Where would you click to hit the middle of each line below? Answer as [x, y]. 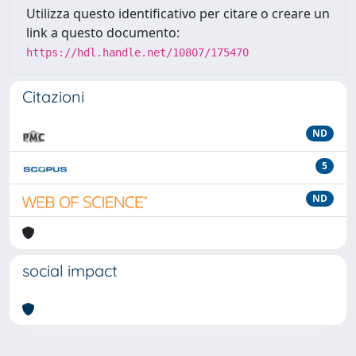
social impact [70, 271]
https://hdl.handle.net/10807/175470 [137, 52]
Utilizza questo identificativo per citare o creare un [178, 14]
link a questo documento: [103, 33]
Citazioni [53, 97]
